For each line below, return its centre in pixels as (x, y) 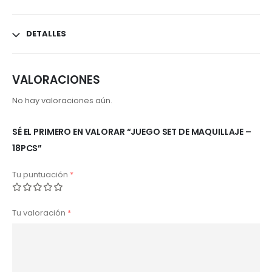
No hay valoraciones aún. (62, 100)
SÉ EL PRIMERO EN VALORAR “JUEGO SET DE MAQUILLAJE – (132, 131)
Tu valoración (40, 213)
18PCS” (27, 148)
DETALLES (46, 33)
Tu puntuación (41, 174)
